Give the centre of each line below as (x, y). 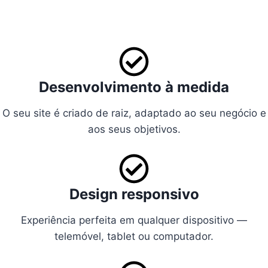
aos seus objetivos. (134, 129)
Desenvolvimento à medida (134, 87)
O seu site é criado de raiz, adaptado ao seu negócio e (134, 113)
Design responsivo (134, 194)
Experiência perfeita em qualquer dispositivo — (134, 220)
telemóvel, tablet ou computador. (134, 236)
